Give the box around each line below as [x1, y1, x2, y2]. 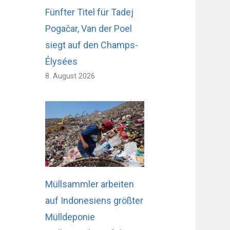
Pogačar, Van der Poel [45, 23, 132, 34]
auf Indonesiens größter [45, 195, 144, 206]
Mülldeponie [45, 212, 95, 223]
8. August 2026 [45, 71, 95, 81]
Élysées [45, 55, 78, 67]
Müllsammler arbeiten [45, 179, 135, 190]
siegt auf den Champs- [45, 39, 139, 50]
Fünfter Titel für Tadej [45, 6, 134, 17]
